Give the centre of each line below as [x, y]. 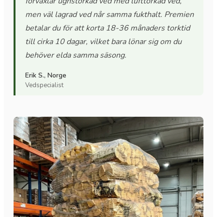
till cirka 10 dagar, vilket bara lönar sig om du [103, 41]
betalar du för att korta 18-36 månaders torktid [108, 28]
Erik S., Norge [46, 75]
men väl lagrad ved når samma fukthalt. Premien [109, 14]
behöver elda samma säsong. [76, 55]
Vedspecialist [44, 85]
